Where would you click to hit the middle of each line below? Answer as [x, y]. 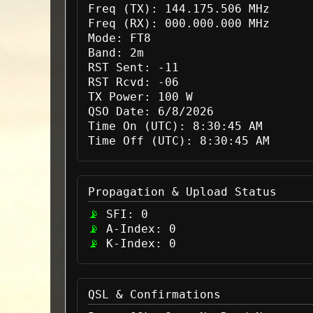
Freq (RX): [123, 23]
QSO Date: [119, 111]
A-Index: [134, 229]
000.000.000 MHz [214, 23]
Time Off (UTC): [140, 141]
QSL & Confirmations [154, 294]
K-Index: [134, 243]
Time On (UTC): [137, 126]
